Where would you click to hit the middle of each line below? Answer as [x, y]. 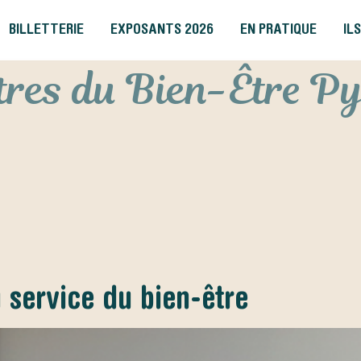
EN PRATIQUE [278, 29]
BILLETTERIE [46, 29]
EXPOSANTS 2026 [162, 29]
